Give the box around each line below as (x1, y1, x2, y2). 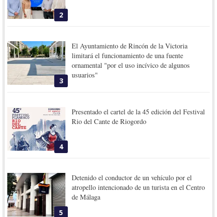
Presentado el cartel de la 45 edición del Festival (72, 107, 205, 117)
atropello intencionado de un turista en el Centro (72, 183, 205, 192)
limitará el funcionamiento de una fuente (72, 51, 184, 61)
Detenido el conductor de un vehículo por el (72, 173, 192, 183)
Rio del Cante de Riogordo (72, 117, 147, 126)
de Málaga (72, 192, 101, 202)
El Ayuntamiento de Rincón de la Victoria (72, 41, 188, 51)
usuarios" (72, 70, 98, 80)
